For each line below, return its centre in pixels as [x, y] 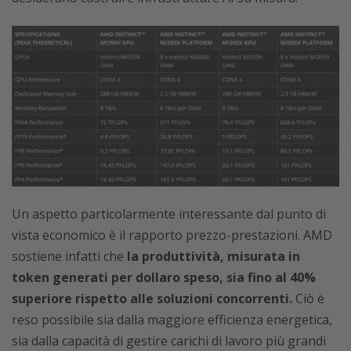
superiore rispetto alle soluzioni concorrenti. [152, 299]
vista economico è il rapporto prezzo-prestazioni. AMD [172, 235]
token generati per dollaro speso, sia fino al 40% [164, 278]
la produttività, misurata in [212, 257]
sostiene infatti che [68, 257]
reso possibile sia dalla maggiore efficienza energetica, [172, 320]
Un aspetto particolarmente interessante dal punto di [169, 214]
